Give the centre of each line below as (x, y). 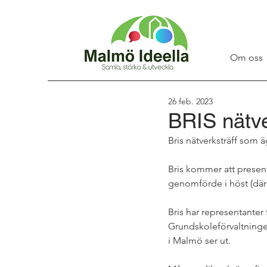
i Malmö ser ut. (201, 240)
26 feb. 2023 (190, 101)
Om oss (246, 58)
